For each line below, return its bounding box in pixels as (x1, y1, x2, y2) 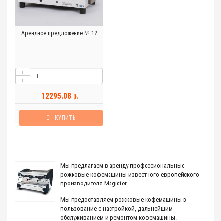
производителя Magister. (60, 180, 128, 187)
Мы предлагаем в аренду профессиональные (60, 162, 184, 169)
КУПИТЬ (55, 114, 75, 121)
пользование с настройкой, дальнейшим (60, 205, 173, 212)
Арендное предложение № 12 (21, 30, 97, 37)
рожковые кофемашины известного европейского (60, 171, 199, 178)
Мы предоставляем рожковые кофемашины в (60, 196, 186, 203)
